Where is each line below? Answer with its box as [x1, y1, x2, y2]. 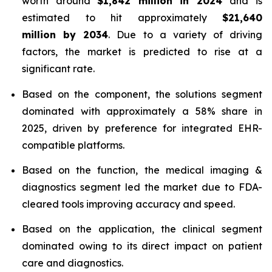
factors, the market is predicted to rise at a [22, 46, 262, 58]
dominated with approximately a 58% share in [22, 104, 262, 117]
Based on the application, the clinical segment [22, 223, 262, 236]
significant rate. [22, 63, 95, 75]
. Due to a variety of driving [108, 29, 262, 41]
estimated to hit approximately [22, 12, 222, 24]
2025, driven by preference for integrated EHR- [22, 121, 262, 134]
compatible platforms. [22, 138, 124, 151]
